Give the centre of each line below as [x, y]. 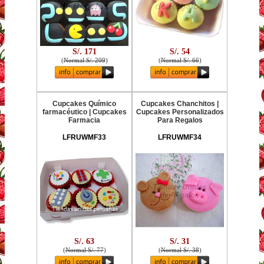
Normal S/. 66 [180, 60]
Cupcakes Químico [84, 104]
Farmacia [84, 120]
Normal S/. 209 [84, 60]
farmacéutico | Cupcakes [84, 112]
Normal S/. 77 [84, 250]
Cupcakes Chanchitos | [180, 104]
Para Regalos [180, 120]
